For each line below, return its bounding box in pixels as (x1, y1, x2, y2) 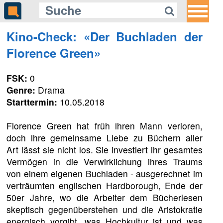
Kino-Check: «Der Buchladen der (6, 27, 203, 45)
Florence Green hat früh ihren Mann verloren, (6, 119, 203, 132)
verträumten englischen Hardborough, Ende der (6, 179, 203, 192)
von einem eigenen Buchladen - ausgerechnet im (6, 167, 203, 180)
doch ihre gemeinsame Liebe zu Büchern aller (6, 131, 203, 144)
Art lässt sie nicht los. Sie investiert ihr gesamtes (6, 143, 203, 156)
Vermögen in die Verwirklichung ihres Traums (6, 155, 203, 168)
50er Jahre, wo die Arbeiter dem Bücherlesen (6, 191, 203, 204)
